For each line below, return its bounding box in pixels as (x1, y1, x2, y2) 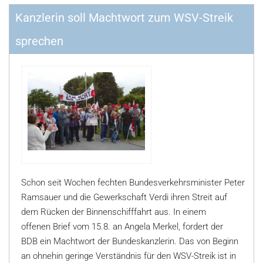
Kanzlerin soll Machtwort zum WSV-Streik (15, 11, 233, 25)
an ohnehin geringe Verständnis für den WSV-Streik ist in (21, 251, 236, 261)
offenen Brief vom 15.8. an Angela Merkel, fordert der (21, 221, 223, 232)
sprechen (15, 34, 63, 48)
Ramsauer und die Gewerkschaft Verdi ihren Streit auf (21, 192, 227, 203)
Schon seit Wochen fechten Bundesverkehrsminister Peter (21, 177, 245, 188)
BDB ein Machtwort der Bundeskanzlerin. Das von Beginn (21, 236, 238, 247)
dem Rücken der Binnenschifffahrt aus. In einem (21, 207, 206, 217)
